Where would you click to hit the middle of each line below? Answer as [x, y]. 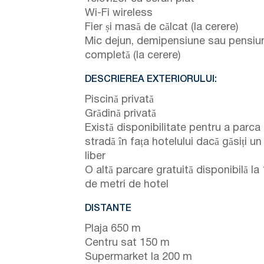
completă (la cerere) [133, 55]
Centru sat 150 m [127, 243]
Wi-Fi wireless [119, 13]
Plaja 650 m [113, 229]
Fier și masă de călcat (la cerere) [161, 27]
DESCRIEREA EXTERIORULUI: [151, 79]
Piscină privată [119, 100]
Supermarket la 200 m [138, 257]
